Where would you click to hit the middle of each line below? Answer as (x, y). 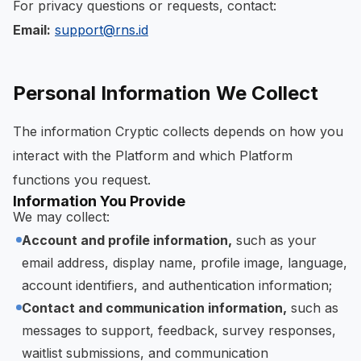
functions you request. (82, 180)
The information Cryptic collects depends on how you (178, 131)
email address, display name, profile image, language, (185, 263)
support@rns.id (102, 30)
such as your (274, 240)
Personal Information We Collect (166, 93)
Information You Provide (99, 201)
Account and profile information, (127, 240)
